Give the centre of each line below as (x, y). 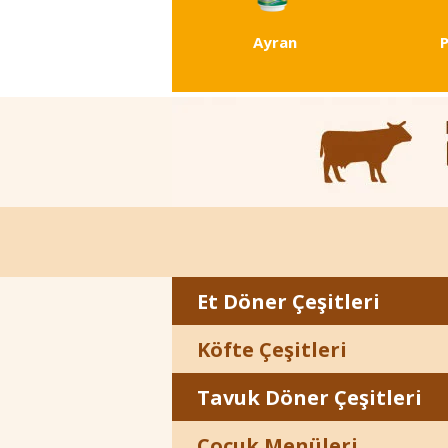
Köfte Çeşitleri (272, 349)
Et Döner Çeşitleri (288, 301)
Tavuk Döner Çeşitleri (309, 397)
